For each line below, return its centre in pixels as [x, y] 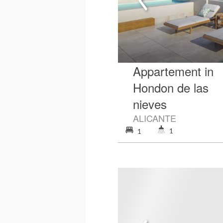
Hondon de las [171, 87]
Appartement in [173, 71]
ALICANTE [155, 118]
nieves [150, 104]
